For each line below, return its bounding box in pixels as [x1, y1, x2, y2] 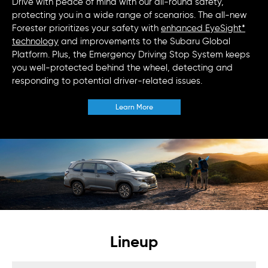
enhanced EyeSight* [161, 22, 245, 33]
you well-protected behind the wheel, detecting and [12, 62, 233, 73]
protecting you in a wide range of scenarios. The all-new [12, 9, 247, 20]
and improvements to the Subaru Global [59, 35, 230, 47]
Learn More [115, 102, 153, 112]
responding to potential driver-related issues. [12, 75, 202, 86]
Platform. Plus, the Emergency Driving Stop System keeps [12, 48, 250, 60]
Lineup [110, 232, 158, 251]
